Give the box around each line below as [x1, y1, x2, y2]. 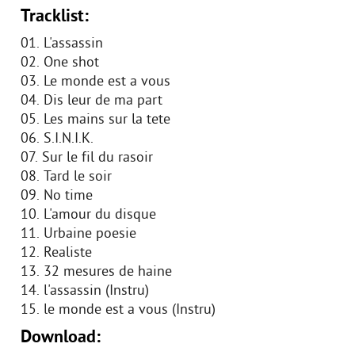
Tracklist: [21, 6, 89, 28]
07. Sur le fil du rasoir [21, 149, 157, 167]
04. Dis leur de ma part [21, 92, 166, 110]
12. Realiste [21, 244, 96, 262]
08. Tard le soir [21, 168, 116, 186]
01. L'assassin [21, 35, 107, 53]
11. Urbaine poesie [21, 225, 140, 243]
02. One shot [21, 54, 103, 72]
